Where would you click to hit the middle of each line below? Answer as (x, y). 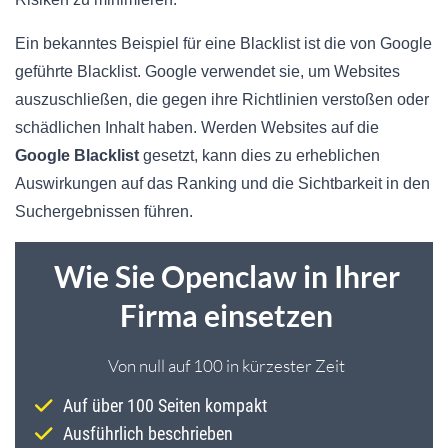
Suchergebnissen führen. (104, 211)
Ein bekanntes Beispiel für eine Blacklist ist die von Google (223, 43)
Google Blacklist (77, 155)
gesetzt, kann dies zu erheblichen (259, 155)
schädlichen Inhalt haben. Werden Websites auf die (197, 127)
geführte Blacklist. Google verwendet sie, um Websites (207, 71)
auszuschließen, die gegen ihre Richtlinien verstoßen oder (222, 99)
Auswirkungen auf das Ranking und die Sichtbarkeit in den (222, 183)
